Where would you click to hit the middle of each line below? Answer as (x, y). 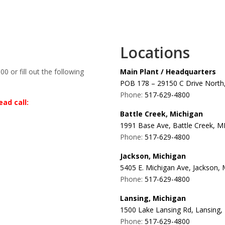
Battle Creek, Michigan (161, 114)
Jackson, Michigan (153, 156)
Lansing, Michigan (153, 198)
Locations (155, 53)
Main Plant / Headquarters (168, 72)
